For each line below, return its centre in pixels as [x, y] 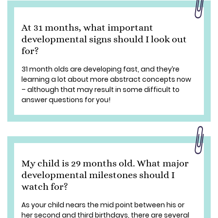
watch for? [45, 187]
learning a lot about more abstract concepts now [106, 79]
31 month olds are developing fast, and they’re [100, 69]
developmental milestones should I [98, 175]
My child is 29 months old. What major [105, 163]
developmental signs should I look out [104, 39]
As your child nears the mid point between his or [103, 205]
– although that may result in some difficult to [100, 90]
